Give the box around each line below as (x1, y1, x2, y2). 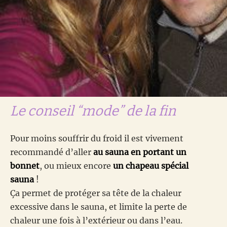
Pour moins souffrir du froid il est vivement (10, 133, 183, 144)
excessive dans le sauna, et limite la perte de (10, 202, 187, 212)
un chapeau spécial (113, 161, 188, 171)
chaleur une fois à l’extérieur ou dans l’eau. (10, 215, 182, 226)
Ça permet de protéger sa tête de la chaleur (10, 188, 181, 199)
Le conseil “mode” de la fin (10, 103, 176, 120)
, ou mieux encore (40, 161, 113, 171)
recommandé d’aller (10, 147, 93, 158)
